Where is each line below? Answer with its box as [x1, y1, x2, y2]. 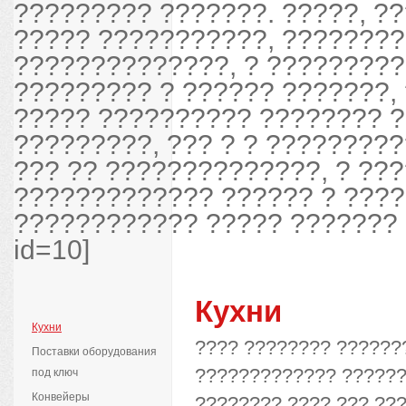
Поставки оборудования [32, 345, 157, 358]
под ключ [32, 366, 78, 379]
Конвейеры [32, 391, 90, 403]
